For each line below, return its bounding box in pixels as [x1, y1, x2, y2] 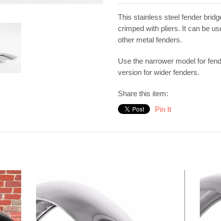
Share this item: [118, 89, 168, 98]
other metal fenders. [118, 36, 182, 44]
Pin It [155, 105, 171, 114]
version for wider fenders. [118, 68, 199, 77]
